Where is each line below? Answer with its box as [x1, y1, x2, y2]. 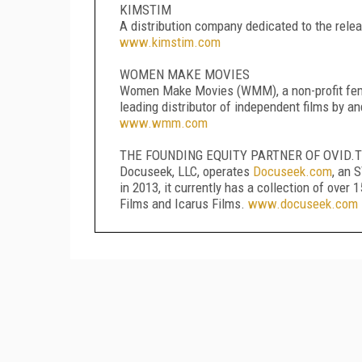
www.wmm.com [120, 114, 208, 131]
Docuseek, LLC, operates [120, 162, 253, 179]
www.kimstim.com [120, 33, 221, 50]
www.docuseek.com [248, 195, 358, 212]
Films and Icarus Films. [120, 195, 248, 212]
